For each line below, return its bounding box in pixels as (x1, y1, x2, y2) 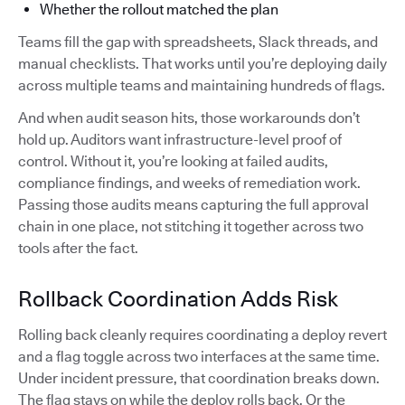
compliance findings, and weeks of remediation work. (18, 174, 361, 192)
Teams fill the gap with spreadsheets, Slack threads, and (18, 33, 378, 51)
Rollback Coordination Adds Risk (18, 285, 338, 312)
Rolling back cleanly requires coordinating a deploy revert (18, 325, 387, 344)
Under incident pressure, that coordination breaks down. (18, 369, 380, 387)
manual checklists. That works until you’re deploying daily (18, 54, 387, 72)
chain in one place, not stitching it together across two (18, 217, 363, 235)
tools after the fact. (18, 239, 138, 257)
